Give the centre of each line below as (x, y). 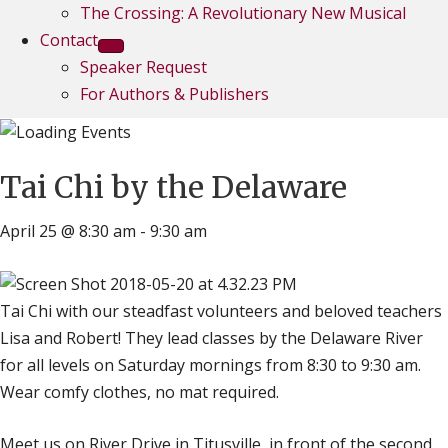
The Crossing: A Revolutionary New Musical (243, 13)
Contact (69, 40)
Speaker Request (143, 67)
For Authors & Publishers (174, 94)
